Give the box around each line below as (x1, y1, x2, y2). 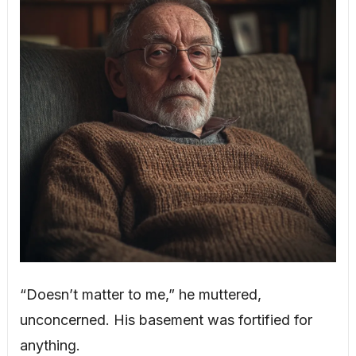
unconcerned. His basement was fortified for (19, 311, 312, 328)
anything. (19, 336, 80, 354)
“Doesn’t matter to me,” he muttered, (19, 285, 261, 303)
